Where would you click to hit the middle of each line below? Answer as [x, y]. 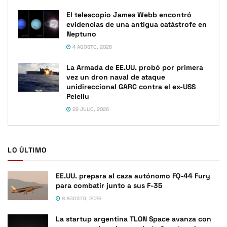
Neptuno [81, 34]
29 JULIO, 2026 [90, 109]
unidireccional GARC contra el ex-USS [131, 86]
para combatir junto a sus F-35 [109, 185]
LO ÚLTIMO [27, 150]
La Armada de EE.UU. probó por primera [135, 67]
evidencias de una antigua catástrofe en [137, 24]
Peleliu [78, 96]
